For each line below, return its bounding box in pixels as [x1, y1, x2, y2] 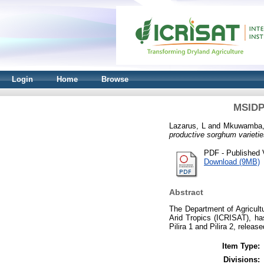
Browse [101, 75, 128, 84]
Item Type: [222, 241, 260, 250]
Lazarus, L [169, 121, 206, 130]
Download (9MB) [204, 157, 260, 166]
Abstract [169, 187, 203, 197]
